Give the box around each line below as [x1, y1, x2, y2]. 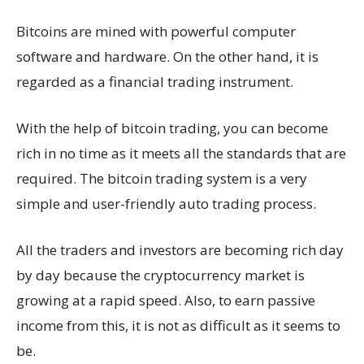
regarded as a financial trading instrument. [16, 72, 293, 91]
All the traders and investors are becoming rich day [16, 240, 344, 259]
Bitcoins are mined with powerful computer [16, 22, 296, 41]
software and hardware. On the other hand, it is [16, 47, 318, 66]
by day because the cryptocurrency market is [16, 266, 305, 284]
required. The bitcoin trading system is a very [16, 169, 307, 188]
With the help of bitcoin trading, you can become [16, 119, 328, 137]
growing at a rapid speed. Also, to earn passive [16, 291, 315, 310]
